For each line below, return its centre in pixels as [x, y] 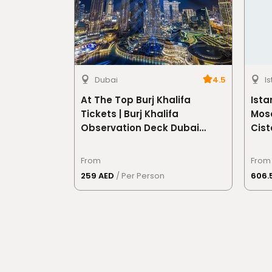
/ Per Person [140, 176]
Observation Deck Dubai [140, 128]
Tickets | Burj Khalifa [130, 114]
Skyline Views [113, 142]
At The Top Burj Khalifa [136, 100]
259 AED [98, 176]
